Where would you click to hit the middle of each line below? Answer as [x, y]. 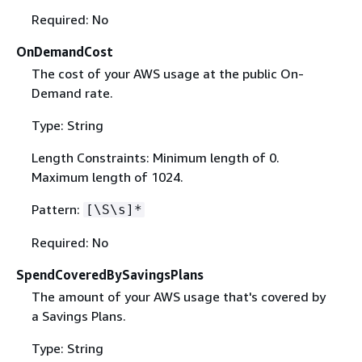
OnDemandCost [65, 51]
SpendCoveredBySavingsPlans [110, 274]
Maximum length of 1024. [107, 177]
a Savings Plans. [78, 316]
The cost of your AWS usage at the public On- [167, 73]
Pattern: [57, 209]
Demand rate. [72, 93]
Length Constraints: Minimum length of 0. [155, 157]
